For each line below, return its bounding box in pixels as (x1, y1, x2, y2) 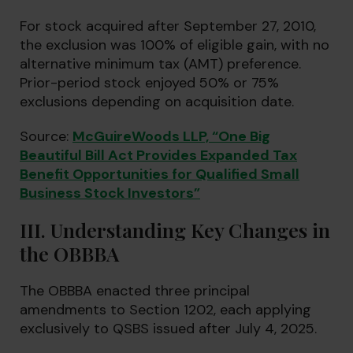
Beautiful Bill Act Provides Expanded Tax (20, 146, 297, 165)
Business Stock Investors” (20, 184, 200, 203)
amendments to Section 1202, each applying (20, 300, 311, 319)
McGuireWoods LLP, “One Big (72, 127, 270, 146)
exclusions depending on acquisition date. (20, 92, 294, 111)
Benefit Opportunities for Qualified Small (20, 165, 299, 184)
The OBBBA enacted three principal (20, 281, 250, 300)
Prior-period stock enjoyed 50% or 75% (20, 73, 279, 92)
